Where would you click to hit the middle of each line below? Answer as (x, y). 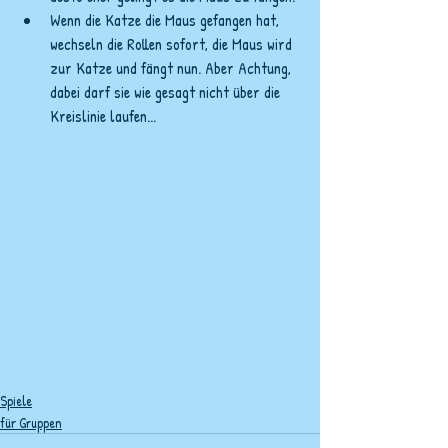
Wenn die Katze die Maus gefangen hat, (166, 20)
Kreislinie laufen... (103, 116)
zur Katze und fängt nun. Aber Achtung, (172, 68)
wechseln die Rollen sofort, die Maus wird (173, 44)
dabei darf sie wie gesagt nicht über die (167, 92)
